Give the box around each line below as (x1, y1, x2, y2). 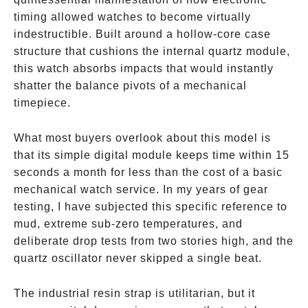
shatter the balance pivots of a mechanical (14, 80, 247, 91)
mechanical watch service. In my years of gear (14, 184, 268, 195)
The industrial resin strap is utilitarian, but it (14, 287, 255, 299)
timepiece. (14, 97, 71, 109)
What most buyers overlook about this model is (14, 132, 271, 144)
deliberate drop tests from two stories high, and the (14, 235, 294, 247)
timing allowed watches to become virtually (14, 11, 251, 23)
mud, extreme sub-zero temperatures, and (14, 218, 243, 230)
